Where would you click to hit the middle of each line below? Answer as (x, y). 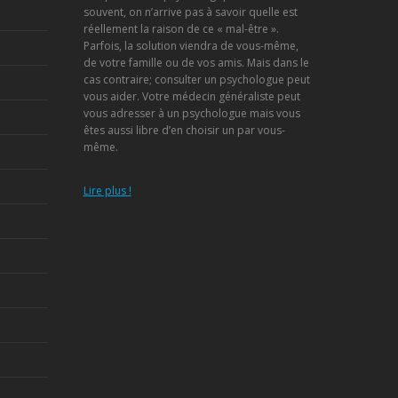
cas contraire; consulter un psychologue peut (196, 80)
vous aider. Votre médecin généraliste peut (191, 96)
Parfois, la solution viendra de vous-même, (191, 46)
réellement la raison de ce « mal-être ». (181, 29)
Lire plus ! (107, 191)
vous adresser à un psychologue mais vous (191, 113)
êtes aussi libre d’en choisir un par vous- (184, 130)
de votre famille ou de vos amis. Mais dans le (196, 63)
